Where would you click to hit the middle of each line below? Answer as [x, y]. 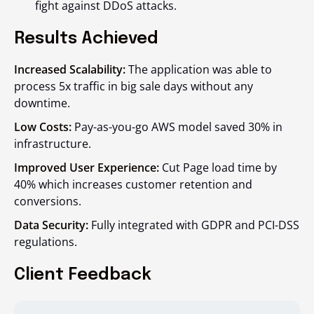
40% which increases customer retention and [133, 185]
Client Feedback [83, 275]
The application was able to [199, 70]
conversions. [48, 202]
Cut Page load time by [218, 168]
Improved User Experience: [87, 168]
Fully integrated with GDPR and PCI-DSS [194, 225]
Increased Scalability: [70, 70]
